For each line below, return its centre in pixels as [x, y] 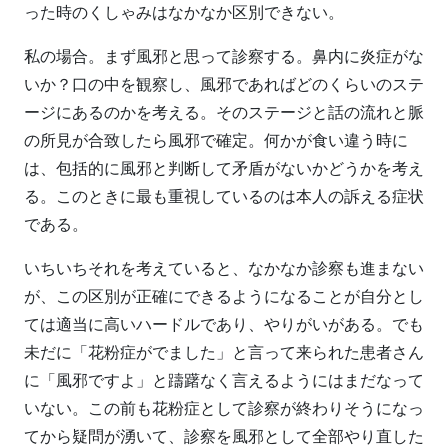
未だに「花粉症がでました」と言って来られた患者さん [224, 351]
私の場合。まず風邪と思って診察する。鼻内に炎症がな [224, 55]
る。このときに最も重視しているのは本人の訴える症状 [224, 195]
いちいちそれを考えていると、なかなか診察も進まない [224, 267]
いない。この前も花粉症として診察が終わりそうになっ [224, 407]
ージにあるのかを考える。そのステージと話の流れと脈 [224, 111]
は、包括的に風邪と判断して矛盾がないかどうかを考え [224, 167]
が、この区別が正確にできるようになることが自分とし [224, 295]
